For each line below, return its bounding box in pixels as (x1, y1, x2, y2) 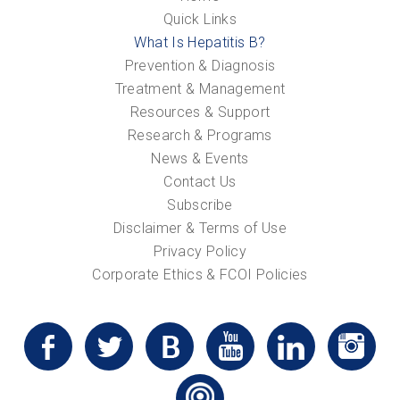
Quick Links (163, 10, 237, 28)
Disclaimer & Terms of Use (113, 219, 287, 237)
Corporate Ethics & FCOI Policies (92, 265, 308, 283)
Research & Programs (128, 126, 272, 144)
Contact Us (163, 172, 237, 190)
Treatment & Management (114, 79, 286, 97)
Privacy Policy (154, 242, 246, 260)
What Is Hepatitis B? (134, 33, 266, 51)
